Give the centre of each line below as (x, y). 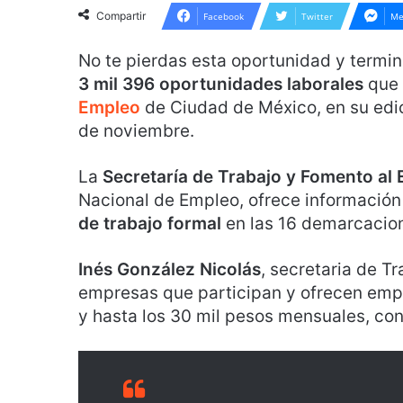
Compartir (121, 16)
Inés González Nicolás (170, 269)
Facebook (224, 16)
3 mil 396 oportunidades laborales (221, 84)
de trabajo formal (152, 224)
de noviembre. (136, 131)
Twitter (317, 16)
